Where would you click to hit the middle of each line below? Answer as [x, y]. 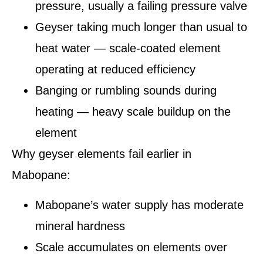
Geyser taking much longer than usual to [141, 27]
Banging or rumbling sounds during [126, 91]
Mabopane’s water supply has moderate [139, 205]
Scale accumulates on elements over [131, 247]
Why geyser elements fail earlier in [102, 154]
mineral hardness [80, 226]
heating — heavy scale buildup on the [133, 112]
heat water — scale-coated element [128, 48]
